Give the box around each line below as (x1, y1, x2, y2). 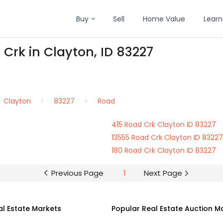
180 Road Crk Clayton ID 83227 (111, 145, 216, 155)
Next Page (143, 168, 182, 178)
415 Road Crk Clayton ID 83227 (111, 119, 216, 129)
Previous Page (51, 168, 104, 178)
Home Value (143, 14, 185, 24)
